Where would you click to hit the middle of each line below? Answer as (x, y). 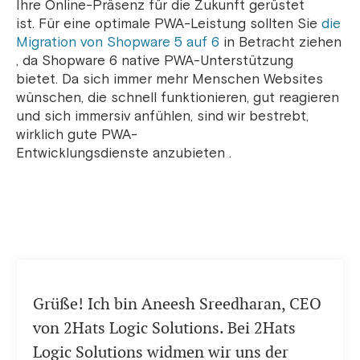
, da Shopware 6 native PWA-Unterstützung (155, 61)
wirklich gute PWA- (77, 135)
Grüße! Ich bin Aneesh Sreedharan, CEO (177, 304)
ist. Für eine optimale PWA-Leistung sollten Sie (169, 24)
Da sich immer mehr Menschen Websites (192, 80)
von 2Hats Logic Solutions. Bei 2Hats (164, 328)
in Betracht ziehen (280, 43)
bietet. (39, 80)
